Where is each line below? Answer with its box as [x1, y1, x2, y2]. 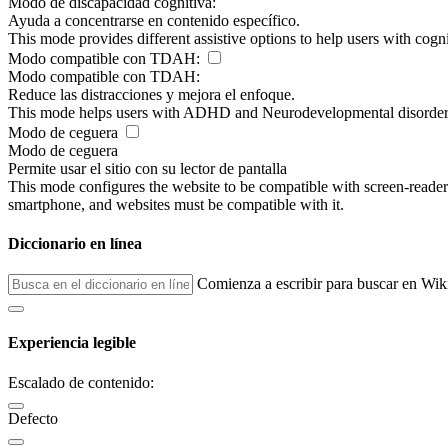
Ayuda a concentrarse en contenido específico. [8, 11, 300, 29]
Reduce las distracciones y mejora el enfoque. [8, 85, 295, 103]
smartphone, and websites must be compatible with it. [8, 195, 344, 213]
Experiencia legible [8, 334, 136, 352]
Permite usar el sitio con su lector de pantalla [8, 159, 287, 177]
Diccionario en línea [8, 234, 142, 252]
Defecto [8, 409, 58, 427]
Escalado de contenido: [8, 373, 154, 391]
